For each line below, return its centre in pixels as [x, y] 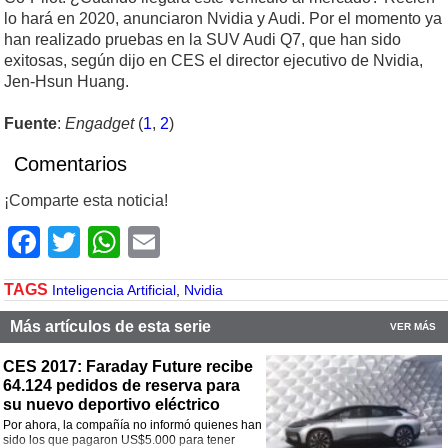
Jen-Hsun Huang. [66, 82]
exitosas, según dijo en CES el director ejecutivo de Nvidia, [213, 61]
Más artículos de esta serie [110, 327]
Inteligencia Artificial [114, 290]
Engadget [99, 124]
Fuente [30, 124]
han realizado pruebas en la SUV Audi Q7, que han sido [202, 40]
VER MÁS [413, 327]
